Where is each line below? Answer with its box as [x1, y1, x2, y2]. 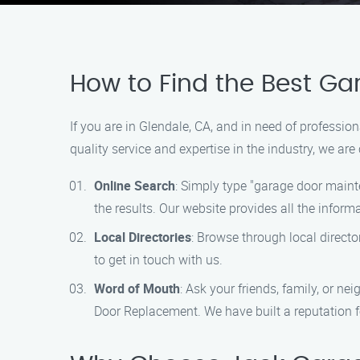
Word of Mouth [94, 280, 180, 297]
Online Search [94, 177, 175, 194]
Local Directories [94, 228, 191, 246]
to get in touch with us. [94, 251, 223, 268]
